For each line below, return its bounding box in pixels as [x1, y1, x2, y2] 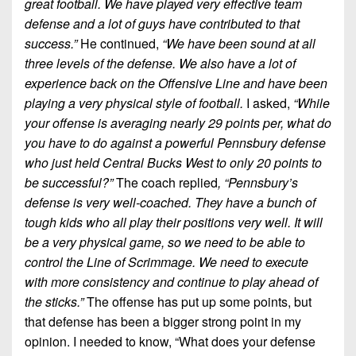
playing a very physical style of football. [25, 94, 246, 113]
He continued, [77, 34, 162, 53]
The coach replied [116, 173, 218, 192]
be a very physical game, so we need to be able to [25, 233, 305, 252]
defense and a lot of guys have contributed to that [25, 14, 300, 33]
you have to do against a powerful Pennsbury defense [25, 133, 326, 153]
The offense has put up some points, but [87, 292, 311, 311]
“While [293, 94, 330, 113]
